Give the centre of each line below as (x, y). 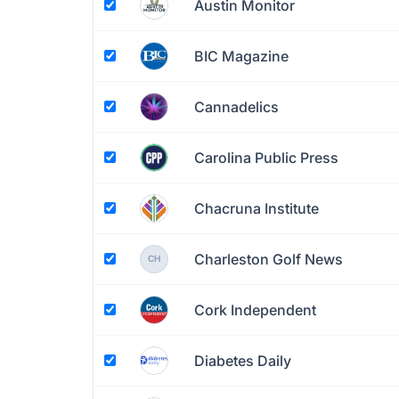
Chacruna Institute (256, 208)
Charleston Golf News (269, 259)
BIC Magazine (241, 56)
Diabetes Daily (243, 360)
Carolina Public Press (266, 157)
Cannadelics (236, 106)
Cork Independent (255, 309)
